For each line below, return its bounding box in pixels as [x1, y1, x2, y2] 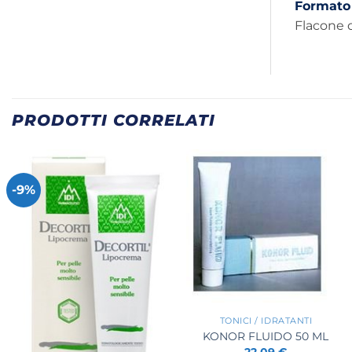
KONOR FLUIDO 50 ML [203, 328, 329, 343]
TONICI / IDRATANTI [219, 316, 313, 327]
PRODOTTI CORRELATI [12, 111, 215, 130]
